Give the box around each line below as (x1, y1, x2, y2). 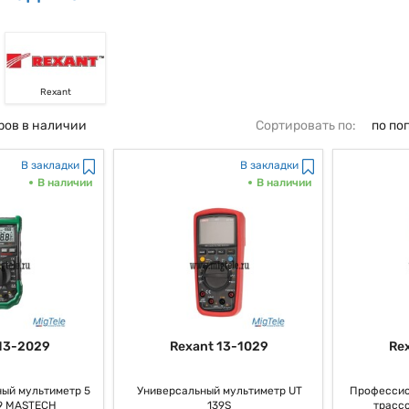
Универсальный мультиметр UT (136, 383, 302, 397)
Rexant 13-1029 (170, 338, 268, 354)
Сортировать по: (256, 118, 359, 133)
